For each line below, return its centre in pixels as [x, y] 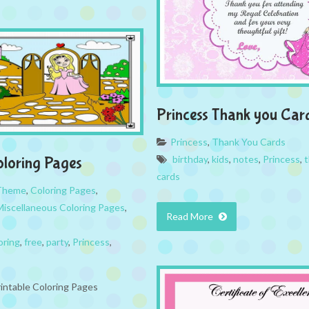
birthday [190, 159]
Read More [191, 216]
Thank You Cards [249, 141]
